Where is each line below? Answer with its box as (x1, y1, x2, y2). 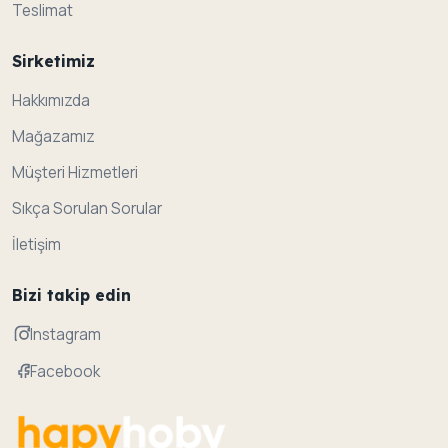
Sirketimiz (12, 50, 95, 71)
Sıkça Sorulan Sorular (12, 197, 162, 219)
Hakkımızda (12, 89, 90, 111)
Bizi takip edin (12, 284, 131, 305)
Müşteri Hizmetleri (12, 161, 138, 183)
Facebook (30, 361, 100, 383)
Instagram (30, 324, 101, 346)
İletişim (12, 233, 61, 255)
